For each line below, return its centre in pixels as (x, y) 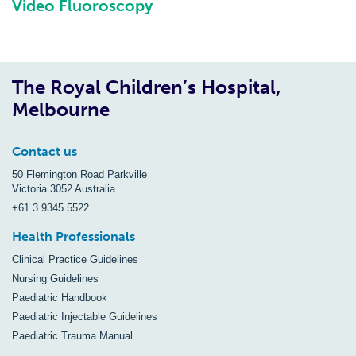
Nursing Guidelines (55, 279)
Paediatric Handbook (60, 298)
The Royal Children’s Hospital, (146, 87)
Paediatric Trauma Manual (72, 336)
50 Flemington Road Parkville (79, 175)
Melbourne (61, 110)
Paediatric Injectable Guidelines (85, 317)
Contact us (44, 152)
